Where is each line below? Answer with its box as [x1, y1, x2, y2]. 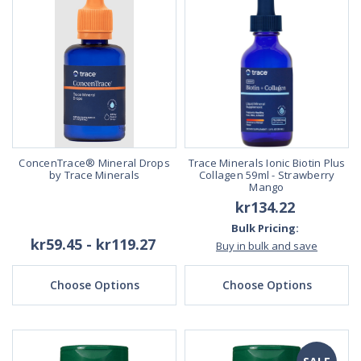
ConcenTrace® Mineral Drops [19, 155, 170, 170]
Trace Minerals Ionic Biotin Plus [188, 155, 346, 170]
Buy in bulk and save [216, 238, 317, 253]
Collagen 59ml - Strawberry [198, 167, 335, 182]
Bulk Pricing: [230, 220, 299, 235]
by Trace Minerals [48, 167, 140, 182]
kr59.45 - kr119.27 [30, 234, 156, 254]
